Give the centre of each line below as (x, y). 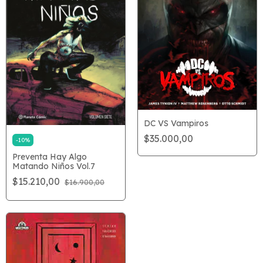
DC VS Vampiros (176, 124)
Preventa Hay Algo (50, 156)
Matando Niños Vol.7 (54, 166)
